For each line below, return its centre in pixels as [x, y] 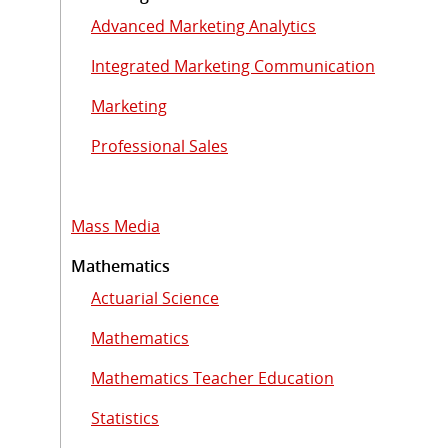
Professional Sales [159, 145]
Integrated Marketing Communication [233, 65]
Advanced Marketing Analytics [203, 25]
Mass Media [115, 225]
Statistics [125, 417]
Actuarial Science [155, 297]
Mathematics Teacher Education [212, 377]
